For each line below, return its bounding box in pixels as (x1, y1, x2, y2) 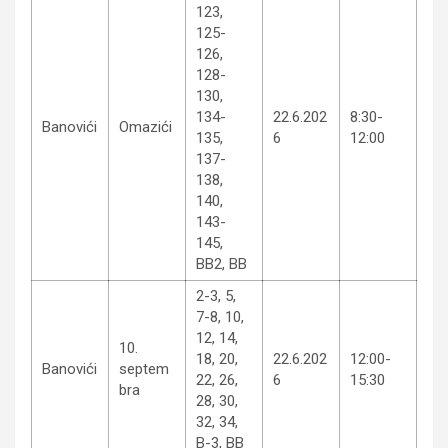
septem (119, 359, 169, 378)
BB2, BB (196, 254, 247, 273)
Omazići (119, 117, 172, 136)
